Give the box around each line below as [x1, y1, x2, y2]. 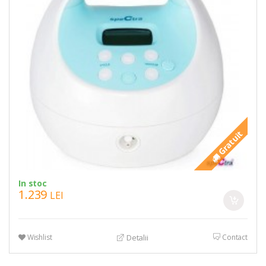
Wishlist [25, 232, 52, 242]
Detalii [124, 232, 148, 243]
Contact [220, 232, 248, 242]
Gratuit [214, 127, 245, 159]
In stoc [18, 177, 47, 189]
